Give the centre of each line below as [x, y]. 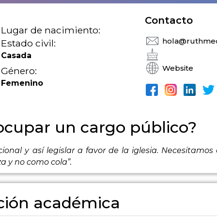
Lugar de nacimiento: [51, 30]
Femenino [22, 83]
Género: [19, 70]
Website [178, 68]
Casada [16, 55]
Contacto [169, 21]
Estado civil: [29, 43]
